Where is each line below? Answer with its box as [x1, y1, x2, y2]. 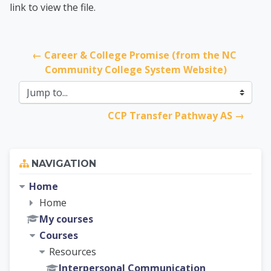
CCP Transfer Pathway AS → [108, 108, 244, 122]
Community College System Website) [44, 62, 227, 76]
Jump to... [18, 92, 59, 106]
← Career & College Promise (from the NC [32, 48, 237, 62]
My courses [39, 212, 93, 226]
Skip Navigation [9, 148, 87, 162]
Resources [49, 245, 96, 259]
